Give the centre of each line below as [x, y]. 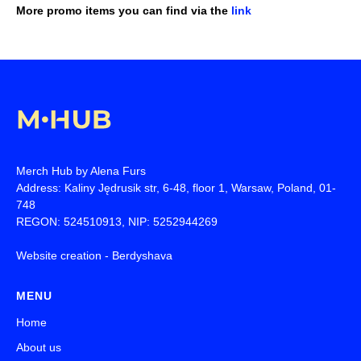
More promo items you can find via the [124, 10]
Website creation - [64, 256]
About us [39, 348]
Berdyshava [142, 256]
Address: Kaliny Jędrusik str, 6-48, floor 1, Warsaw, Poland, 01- [176, 188]
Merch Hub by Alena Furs [81, 171]
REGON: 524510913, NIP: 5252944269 [117, 222]
